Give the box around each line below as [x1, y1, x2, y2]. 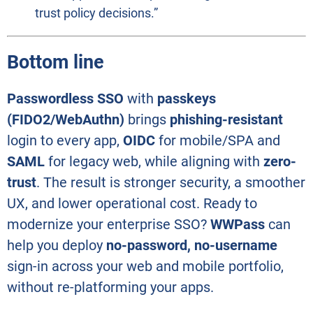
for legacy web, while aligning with [45, 152, 263, 170]
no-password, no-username [106, 236, 277, 254]
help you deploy [7, 236, 106, 254]
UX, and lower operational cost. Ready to [7, 194, 257, 212]
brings [124, 110, 170, 128]
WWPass [210, 215, 265, 233]
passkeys [157, 89, 216, 107]
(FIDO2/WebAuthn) [7, 110, 124, 128]
